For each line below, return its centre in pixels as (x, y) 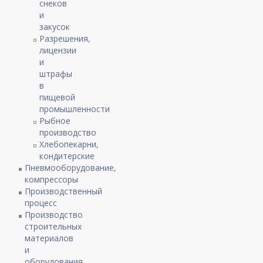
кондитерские (67, 156)
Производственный (64, 191)
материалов (49, 238)
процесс (41, 203)
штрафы (56, 74)
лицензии (58, 50)
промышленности (75, 109)
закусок (55, 27)
